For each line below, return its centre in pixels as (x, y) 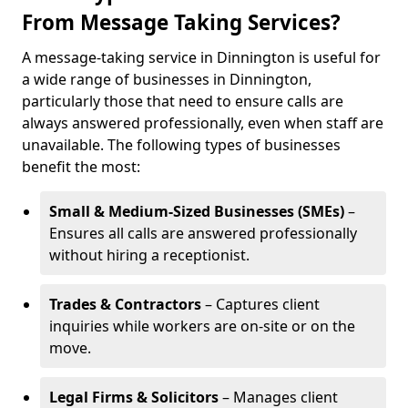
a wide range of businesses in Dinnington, (167, 79)
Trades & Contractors (125, 304)
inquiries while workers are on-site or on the (202, 326)
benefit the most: (81, 167)
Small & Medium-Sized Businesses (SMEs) (197, 211)
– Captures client (260, 304)
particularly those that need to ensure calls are (183, 101)
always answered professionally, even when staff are (203, 123)
